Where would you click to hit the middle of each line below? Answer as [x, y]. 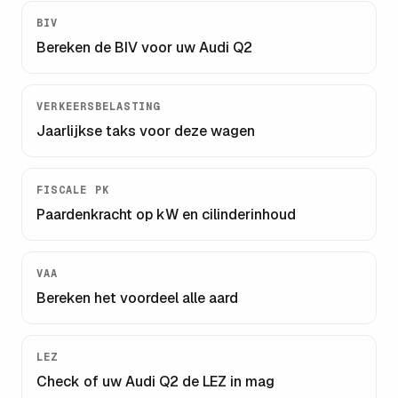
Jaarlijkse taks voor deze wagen [146, 131]
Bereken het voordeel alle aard [137, 298]
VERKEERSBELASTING [99, 107]
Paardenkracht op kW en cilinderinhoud [166, 215]
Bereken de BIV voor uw [118, 48]
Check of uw [81, 382]
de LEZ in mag [227, 382]
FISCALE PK [73, 190]
